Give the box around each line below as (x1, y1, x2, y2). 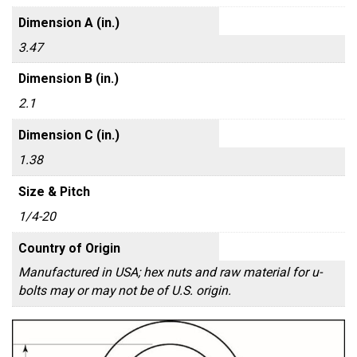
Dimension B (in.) (18, 71, 119, 87)
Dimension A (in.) (18, 14, 120, 30)
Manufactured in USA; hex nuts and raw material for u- (18, 265, 322, 280)
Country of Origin (18, 240, 120, 256)
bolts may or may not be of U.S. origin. (18, 283, 231, 299)
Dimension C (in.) (18, 127, 120, 143)
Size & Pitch (18, 183, 90, 199)
